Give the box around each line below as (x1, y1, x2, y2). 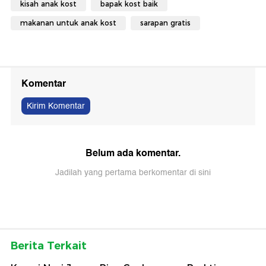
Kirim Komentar (27, 99, 85, 113)
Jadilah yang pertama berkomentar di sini (55, 165, 211, 179)
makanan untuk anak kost (20, 18, 116, 27)
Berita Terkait (11, 239, 87, 252)
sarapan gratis (140, 18, 191, 27)
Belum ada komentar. (85, 144, 180, 161)
